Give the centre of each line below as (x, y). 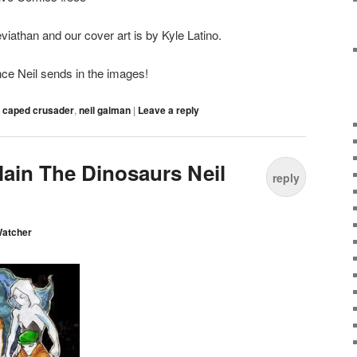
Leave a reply (169, 110)
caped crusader (38, 110)
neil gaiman (105, 110)
